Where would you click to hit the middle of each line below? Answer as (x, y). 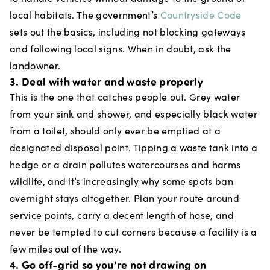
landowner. (35, 65)
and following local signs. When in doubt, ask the (121, 49)
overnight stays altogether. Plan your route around (125, 198)
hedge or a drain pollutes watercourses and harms (125, 164)
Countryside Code (201, 15)
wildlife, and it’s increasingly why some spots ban (122, 181)
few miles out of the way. (66, 249)
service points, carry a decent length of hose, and (122, 215)
